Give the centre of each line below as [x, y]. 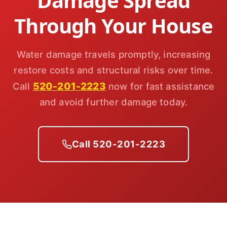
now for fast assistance [160, 86]
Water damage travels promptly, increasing [113, 54]
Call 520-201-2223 [119, 144]
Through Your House [113, 26]
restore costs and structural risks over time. [113, 70]
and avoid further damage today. [113, 102]
